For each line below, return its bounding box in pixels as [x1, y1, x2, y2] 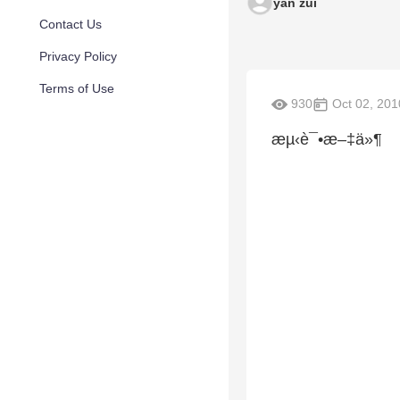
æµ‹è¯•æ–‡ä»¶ [271, 130, 382, 149]
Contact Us [39, 17, 102, 31]
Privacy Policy [39, 49, 117, 63]
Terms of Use [39, 81, 114, 96]
